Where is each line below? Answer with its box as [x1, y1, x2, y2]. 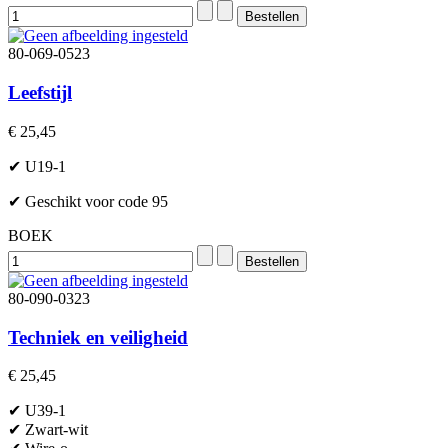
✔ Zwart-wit [8, 421, 88, 439]
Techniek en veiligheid [8, 326, 188, 348]
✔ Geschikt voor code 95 [8, 192, 168, 210]
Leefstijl [8, 82, 72, 104]
